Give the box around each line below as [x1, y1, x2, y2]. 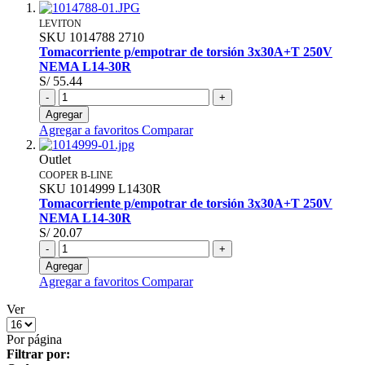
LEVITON [39, 17, 81, 29]
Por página [7, 332, 62, 346]
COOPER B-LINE [39, 169, 112, 181]
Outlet [39, 152, 71, 166]
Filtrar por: [7, 346, 70, 361]
